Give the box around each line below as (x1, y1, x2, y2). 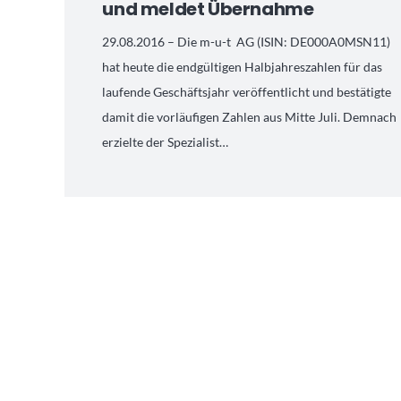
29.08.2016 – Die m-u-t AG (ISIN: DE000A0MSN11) (102, 34, 391, 50)
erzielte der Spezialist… (102, 134, 229, 150)
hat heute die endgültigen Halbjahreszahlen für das (102, 59, 383, 75)
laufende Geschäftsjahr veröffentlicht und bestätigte (102, 84, 392, 100)
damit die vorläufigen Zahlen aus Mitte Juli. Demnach (102, 109, 397, 125)
